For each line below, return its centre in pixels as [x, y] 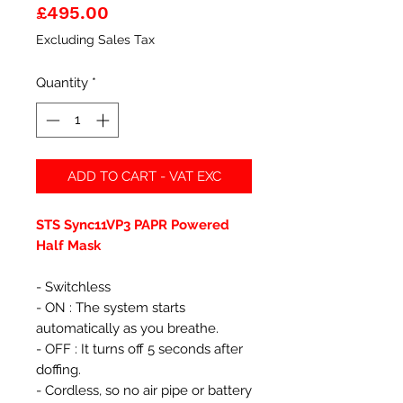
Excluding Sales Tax [95, 40]
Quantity [62, 83]
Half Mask [68, 245]
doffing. [58, 369]
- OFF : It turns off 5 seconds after [139, 349]
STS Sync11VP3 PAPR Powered [133, 224]
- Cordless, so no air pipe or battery [144, 390]
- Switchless [73, 287]
